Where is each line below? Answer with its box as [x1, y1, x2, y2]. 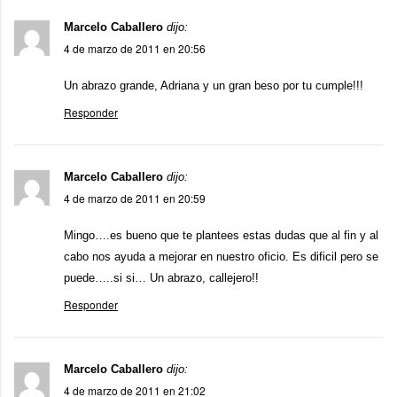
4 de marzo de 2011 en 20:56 [64, 41, 206, 56]
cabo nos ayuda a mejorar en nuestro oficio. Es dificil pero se [64, 250, 378, 263]
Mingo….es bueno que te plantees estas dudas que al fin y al [64, 229, 378, 242]
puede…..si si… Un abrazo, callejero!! [64, 271, 259, 284]
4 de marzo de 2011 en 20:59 [64, 191, 206, 206]
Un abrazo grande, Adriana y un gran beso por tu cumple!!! [64, 79, 363, 92]
